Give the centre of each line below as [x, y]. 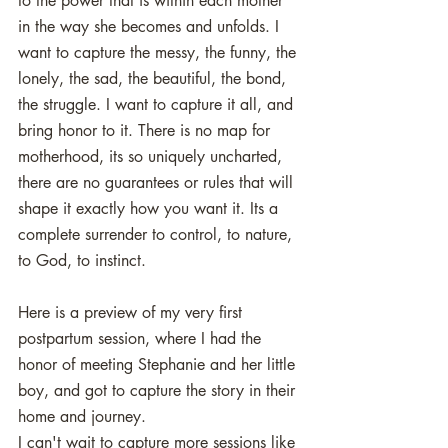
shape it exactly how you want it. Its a [150, 208]
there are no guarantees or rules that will [158, 182]
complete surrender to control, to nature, [157, 234]
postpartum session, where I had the [142, 338]
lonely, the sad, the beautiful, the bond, [154, 78]
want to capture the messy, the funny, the [159, 52]
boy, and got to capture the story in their [159, 390]
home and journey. [84, 416]
